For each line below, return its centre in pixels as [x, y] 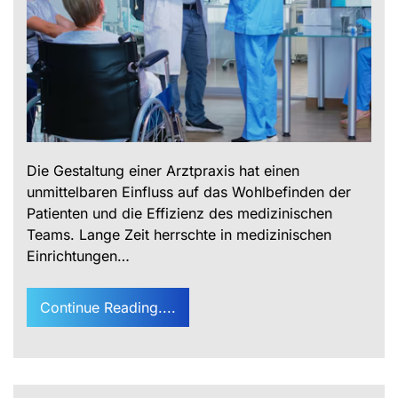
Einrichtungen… [78, 256]
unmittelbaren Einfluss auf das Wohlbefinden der [189, 192]
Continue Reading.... [108, 308]
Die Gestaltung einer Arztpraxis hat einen [163, 171]
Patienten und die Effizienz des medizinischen [179, 214]
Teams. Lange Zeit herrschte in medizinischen [179, 235]
